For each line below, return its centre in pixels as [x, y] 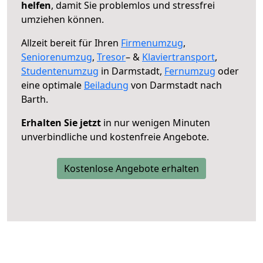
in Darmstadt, [131, 71]
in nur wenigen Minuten [156, 122]
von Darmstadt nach [175, 85]
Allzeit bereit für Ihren [71, 43]
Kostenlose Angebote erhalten [131, 168]
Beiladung [106, 85]
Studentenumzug [60, 71]
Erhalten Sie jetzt [61, 122]
